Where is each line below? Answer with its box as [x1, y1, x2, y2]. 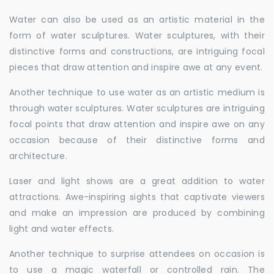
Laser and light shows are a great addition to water [9, 175, 265, 187]
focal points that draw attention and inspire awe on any [9, 118, 265, 130]
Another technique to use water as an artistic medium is [9, 86, 265, 98]
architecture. [9, 150, 67, 162]
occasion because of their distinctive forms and [9, 134, 265, 146]
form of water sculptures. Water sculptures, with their [9, 29, 265, 42]
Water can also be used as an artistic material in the [9, 13, 265, 26]
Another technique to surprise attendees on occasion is [9, 248, 265, 260]
